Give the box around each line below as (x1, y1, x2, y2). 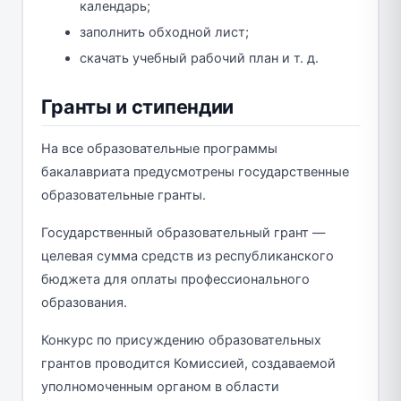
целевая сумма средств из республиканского (40, 248, 334, 265)
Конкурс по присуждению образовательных (40, 332, 321, 349)
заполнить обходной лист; (80, 24, 249, 41)
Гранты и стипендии (40, 95, 235, 119)
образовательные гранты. (40, 187, 206, 204)
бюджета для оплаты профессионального (40, 271, 310, 288)
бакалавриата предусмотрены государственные (40, 164, 349, 181)
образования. (40, 294, 127, 311)
